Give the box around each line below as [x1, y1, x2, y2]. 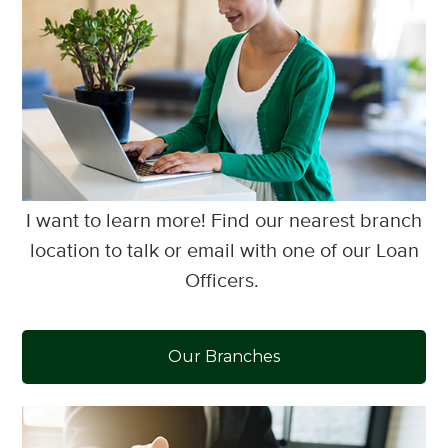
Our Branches [168, 347, 280, 367]
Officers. [184, 271, 264, 293]
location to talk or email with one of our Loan [29, 241, 419, 263]
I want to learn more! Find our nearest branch [26, 211, 422, 233]
